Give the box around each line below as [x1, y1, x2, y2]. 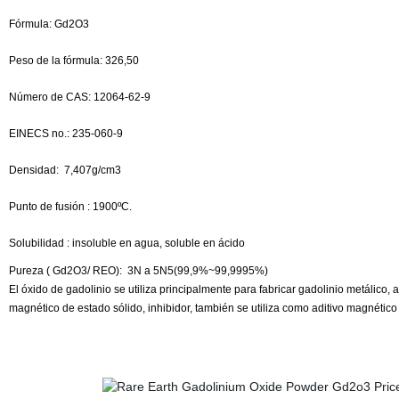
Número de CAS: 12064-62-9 [8, 91, 151, 103]
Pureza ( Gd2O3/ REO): [8, 265, 125, 277]
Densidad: [8, 164, 61, 176]
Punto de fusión [8, 200, 87, 213]
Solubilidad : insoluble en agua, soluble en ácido [8, 237, 245, 249]
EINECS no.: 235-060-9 [8, 127, 123, 140]
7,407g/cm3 [61, 164, 124, 176]
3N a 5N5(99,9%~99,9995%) [124, 265, 273, 277]
